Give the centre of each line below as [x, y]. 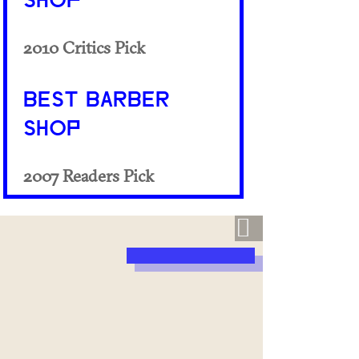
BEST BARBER [97, 101]
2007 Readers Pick [89, 175]
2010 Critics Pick [84, 47]
